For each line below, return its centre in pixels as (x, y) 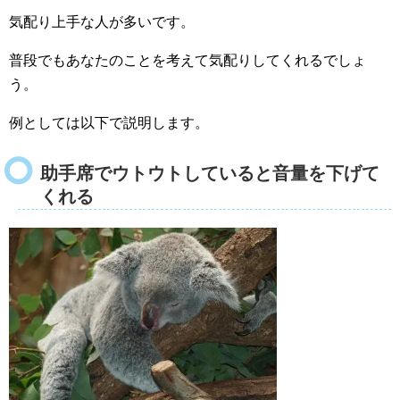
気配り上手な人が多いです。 (102, 21)
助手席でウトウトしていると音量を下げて (210, 173)
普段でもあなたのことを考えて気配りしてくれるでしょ (187, 60)
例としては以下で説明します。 (109, 122)
